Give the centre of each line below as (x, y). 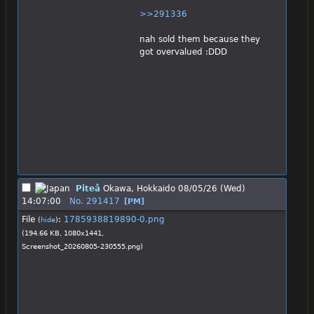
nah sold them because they (200, 40)
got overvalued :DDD (183, 52)
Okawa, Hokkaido (139, 189)
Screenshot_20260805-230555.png (81, 247)
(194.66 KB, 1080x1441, (63, 233)
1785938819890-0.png (114, 220)
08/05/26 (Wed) (212, 189)
